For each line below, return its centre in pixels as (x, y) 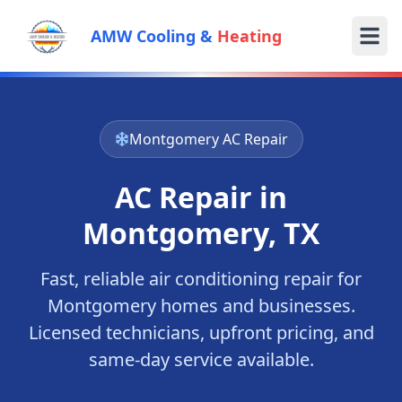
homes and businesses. (255, 306)
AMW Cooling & (153, 36)
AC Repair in (201, 197)
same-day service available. (201, 359)
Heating (249, 36)
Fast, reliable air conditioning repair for (201, 279)
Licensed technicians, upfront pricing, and (201, 332)
